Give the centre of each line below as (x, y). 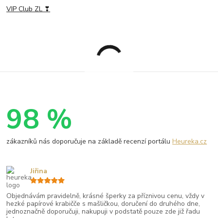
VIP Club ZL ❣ (28, 9)
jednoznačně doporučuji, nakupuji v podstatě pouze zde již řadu (103, 211)
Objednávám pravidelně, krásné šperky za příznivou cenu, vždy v (106, 196)
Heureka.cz (190, 141)
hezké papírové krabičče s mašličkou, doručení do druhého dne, (103, 203)
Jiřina (38, 171)
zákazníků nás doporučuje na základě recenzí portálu (90, 141)
